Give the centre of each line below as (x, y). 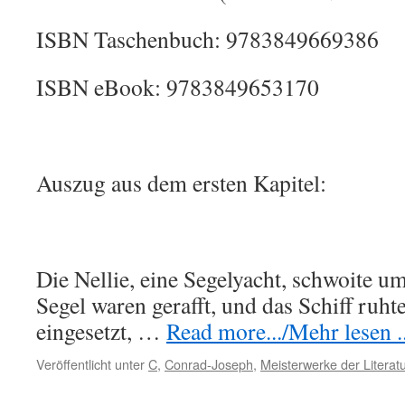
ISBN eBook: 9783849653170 (178, 87)
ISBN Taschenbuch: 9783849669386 (207, 39)
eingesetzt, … (101, 331)
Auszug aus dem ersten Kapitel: (181, 183)
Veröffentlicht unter (90, 364)
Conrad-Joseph (209, 364)
